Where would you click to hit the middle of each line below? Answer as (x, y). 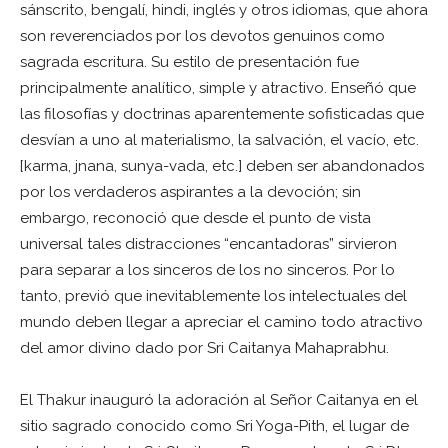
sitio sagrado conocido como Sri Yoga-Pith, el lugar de (214, 425)
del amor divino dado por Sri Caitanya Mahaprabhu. (204, 347)
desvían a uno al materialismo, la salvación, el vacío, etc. (219, 139)
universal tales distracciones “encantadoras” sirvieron (208, 243)
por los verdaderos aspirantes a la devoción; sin (190, 191)
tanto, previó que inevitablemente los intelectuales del (213, 295)
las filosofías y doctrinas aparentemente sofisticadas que (222, 113)
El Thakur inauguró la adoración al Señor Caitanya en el (219, 399)
